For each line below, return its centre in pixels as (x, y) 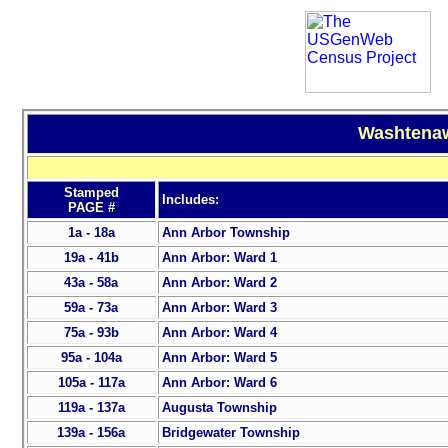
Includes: (190, 200)
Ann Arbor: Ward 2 (219, 283)
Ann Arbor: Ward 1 (219, 258)
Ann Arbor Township (225, 233)
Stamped (91, 193)
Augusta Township (219, 408)
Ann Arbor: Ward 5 (219, 358)
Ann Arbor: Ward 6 (219, 383)
